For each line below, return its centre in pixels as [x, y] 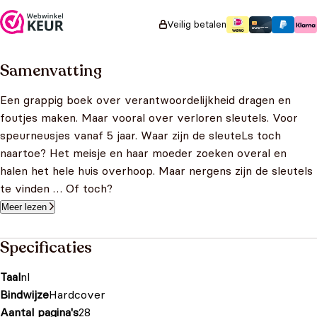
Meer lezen [24, 207]
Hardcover [77, 294]
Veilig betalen [197, 24]
